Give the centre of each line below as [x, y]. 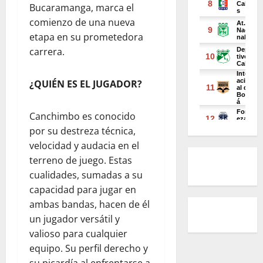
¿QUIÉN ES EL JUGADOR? [86, 84]
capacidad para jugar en [83, 190]
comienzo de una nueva [82, 22]
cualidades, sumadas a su [86, 175]
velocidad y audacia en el [84, 146]
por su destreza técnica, [82, 131]
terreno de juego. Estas [81, 160]
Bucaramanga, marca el [82, 8]
